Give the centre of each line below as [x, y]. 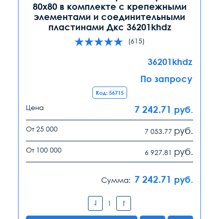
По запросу [166, 78]
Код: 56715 [109, 92]
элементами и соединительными [109, 16]
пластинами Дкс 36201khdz [109, 27]
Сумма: [116, 180]
